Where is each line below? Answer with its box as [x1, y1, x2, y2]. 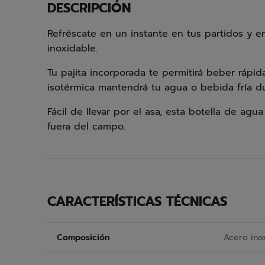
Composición [57, 231, 110, 244]
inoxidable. [47, 41, 98, 56]
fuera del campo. [47, 119, 125, 134]
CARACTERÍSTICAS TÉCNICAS [47, 192, 228, 211]
